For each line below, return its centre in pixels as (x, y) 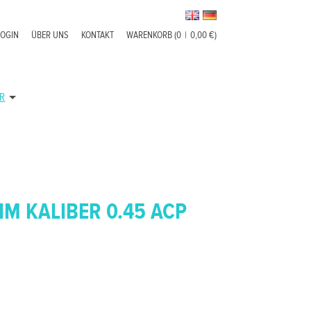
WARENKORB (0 (154, 35)
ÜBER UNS (50, 35)
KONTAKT (98, 35)
